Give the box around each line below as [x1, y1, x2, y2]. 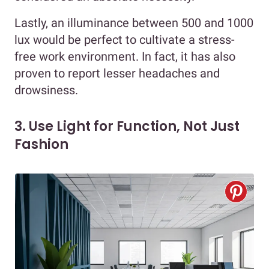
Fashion [14, 135, 68, 154]
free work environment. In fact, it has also [14, 49, 235, 64]
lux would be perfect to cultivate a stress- [14, 32, 235, 47]
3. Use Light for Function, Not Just [14, 117, 240, 136]
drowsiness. [14, 83, 78, 98]
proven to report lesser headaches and [14, 66, 220, 81]
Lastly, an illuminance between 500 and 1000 [14, 16, 253, 31]
